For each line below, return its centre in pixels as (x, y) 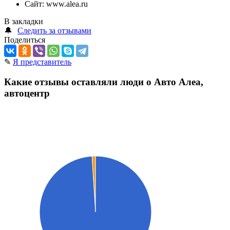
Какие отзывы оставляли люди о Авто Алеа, (104, 82)
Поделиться (25, 40)
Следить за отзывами (54, 31)
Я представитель (42, 62)
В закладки (24, 22)
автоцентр (27, 93)
